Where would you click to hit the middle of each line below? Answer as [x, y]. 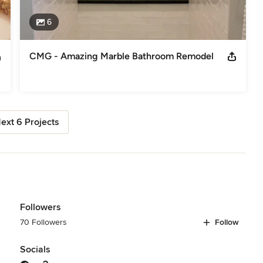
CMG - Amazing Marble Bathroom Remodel [121, 56]
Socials [35, 249]
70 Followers [43, 222]
